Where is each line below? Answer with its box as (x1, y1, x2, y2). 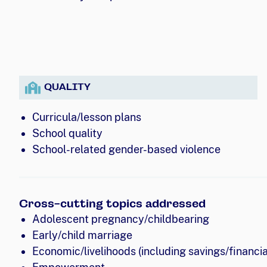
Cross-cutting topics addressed (19, 197, 206, 210)
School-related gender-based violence (32, 142, 221, 156)
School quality (32, 126, 103, 139)
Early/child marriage (32, 228, 132, 241)
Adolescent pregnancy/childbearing (32, 212, 209, 225)
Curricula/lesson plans (32, 110, 141, 123)
